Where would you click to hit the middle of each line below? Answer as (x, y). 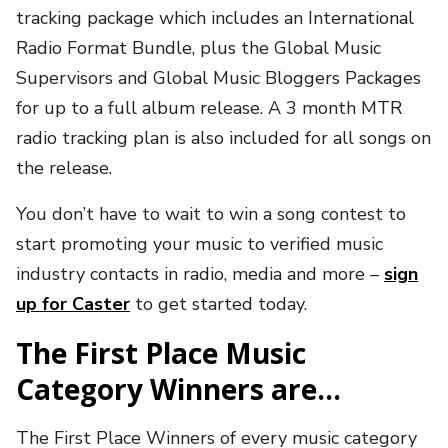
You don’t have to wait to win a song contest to (211, 213)
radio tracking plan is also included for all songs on (223, 137)
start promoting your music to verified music (199, 243)
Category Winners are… (182, 388)
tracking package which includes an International (215, 17)
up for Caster (73, 303)
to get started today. (218, 303)
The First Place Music (161, 352)
